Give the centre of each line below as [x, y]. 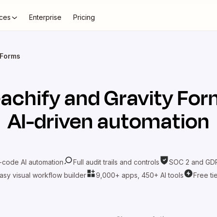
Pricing [84, 17]
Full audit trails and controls [116, 162]
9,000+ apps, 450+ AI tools [139, 175]
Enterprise [45, 17]
